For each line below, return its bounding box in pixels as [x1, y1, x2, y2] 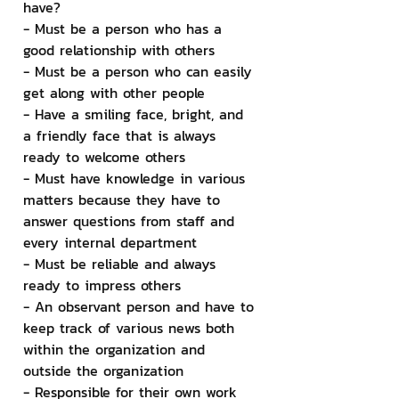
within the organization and [23, 338, 210, 360]
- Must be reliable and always [23, 253, 221, 274]
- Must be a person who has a [23, 18, 227, 39]
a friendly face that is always [23, 125, 221, 146]
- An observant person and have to [23, 296, 259, 317]
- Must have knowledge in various [23, 167, 250, 189]
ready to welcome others [23, 146, 185, 167]
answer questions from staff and [23, 210, 240, 232]
